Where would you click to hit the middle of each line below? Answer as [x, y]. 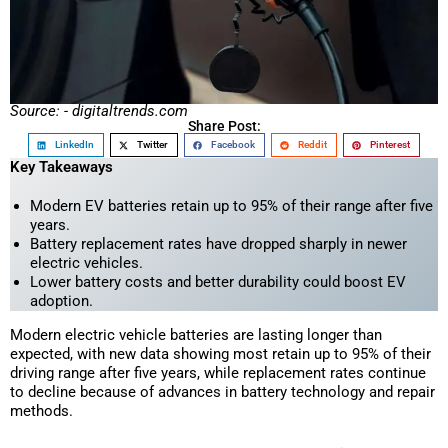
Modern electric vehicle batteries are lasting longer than [196, 334]
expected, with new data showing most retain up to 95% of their [220, 353]
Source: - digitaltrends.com [99, 110]
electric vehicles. [86, 262]
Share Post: [224, 125]
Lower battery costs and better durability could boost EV [218, 281]
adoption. [61, 300]
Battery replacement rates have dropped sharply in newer [218, 243]
